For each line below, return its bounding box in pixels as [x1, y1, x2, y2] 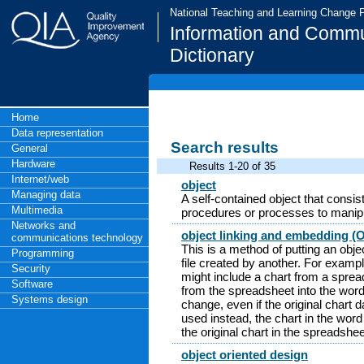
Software [11, 277, 53, 290]
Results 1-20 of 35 [189, 159, 275, 172]
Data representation [11, 126, 103, 139]
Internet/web [11, 172, 69, 185]
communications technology [11, 231, 143, 244]
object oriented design [181, 347, 308, 362]
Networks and [11, 219, 76, 232]
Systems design [11, 292, 88, 305]
